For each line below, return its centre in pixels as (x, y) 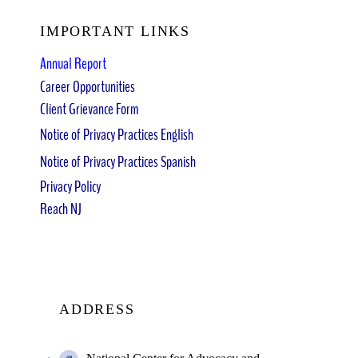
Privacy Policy (70, 187)
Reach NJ (60, 209)
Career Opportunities (87, 87)
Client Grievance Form (89, 109)
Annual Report (73, 64)
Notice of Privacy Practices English (116, 135)
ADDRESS (97, 309)
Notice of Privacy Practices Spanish (117, 162)
